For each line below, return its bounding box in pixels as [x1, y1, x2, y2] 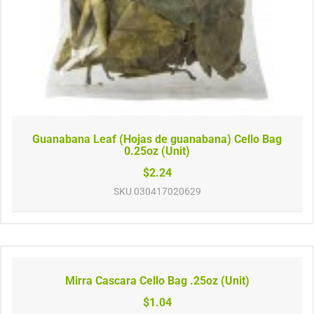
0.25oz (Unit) [124, 144, 190, 158]
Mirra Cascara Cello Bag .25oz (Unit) [64, 273, 250, 287]
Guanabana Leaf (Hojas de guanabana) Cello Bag [32, 132, 282, 146]
